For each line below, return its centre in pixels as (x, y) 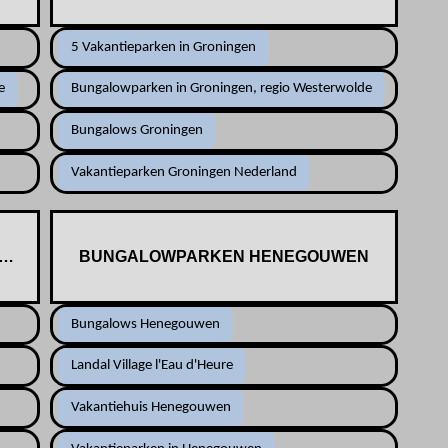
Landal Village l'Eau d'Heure (151, 366)
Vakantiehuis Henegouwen (150, 408)
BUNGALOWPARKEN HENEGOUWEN (223, 256)
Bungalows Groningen (136, 131)
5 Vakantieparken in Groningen (163, 47)
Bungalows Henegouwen (145, 324)
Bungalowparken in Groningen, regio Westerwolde (221, 89)
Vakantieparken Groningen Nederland (183, 172)
